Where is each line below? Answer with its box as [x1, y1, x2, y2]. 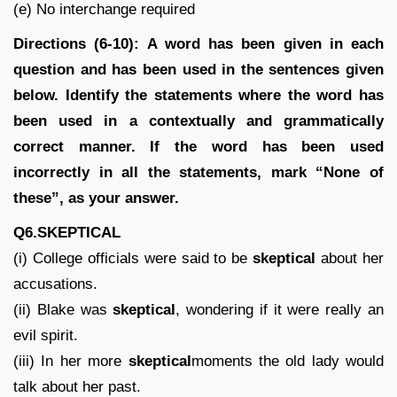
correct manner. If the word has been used [13, 137, 384, 155]
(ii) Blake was [13, 300, 113, 318]
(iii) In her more [13, 352, 128, 370]
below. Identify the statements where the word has [13, 86, 384, 104]
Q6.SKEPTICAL [13, 223, 121, 241]
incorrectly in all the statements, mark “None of [13, 163, 384, 181]
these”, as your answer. [13, 189, 179, 206]
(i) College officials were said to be [13, 249, 253, 267]
